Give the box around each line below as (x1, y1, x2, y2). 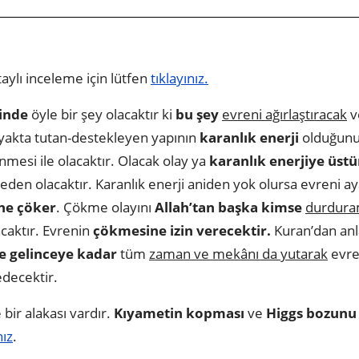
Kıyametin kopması (114, 303, 244, 322)
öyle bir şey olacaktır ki (28, 104, 175, 123)
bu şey (175, 104, 219, 123)
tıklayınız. (151, 68, 208, 87)
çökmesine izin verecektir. (93, 220, 271, 240)
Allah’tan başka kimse (155, 197, 302, 216)
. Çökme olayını (56, 197, 155, 216)
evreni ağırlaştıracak (222, 104, 347, 123)
